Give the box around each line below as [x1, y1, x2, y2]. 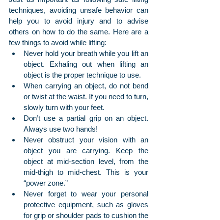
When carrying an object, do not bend [24, 82, 148, 90]
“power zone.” [24, 179, 68, 188]
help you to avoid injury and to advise [9, 17, 148, 26]
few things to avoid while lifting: [9, 38, 107, 47]
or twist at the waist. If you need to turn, [24, 92, 148, 101]
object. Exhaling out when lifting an [24, 60, 148, 69]
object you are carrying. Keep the [24, 146, 148, 155]
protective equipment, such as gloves [24, 200, 148, 209]
